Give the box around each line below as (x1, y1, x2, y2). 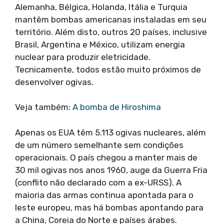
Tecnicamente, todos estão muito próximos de (15, 64, 201, 74)
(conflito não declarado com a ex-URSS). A (15, 177, 181, 187)
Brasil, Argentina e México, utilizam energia (15, 39, 185, 49)
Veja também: (15, 102, 72, 112)
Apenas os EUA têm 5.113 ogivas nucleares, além (15, 127, 206, 137)
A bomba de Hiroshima (72, 102, 161, 112)
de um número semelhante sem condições (15, 139, 183, 150)
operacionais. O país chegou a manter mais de (15, 152, 197, 162)
